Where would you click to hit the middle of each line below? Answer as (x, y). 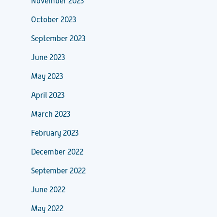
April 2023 (48, 95)
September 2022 (58, 171)
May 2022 (47, 209)
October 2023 (54, 20)
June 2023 (48, 57)
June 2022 (48, 190)
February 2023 (55, 133)
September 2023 (58, 39)
